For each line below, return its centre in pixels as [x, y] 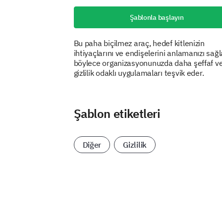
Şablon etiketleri [117, 113]
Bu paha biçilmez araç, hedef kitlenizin [139, 43]
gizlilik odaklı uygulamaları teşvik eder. [139, 73]
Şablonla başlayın [157, 17]
